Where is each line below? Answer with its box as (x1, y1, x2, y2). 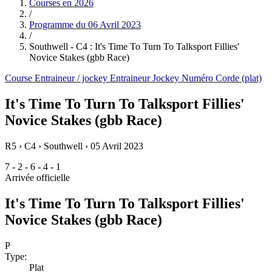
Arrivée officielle (5, 172, 70, 183)
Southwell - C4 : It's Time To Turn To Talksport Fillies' (29, 41, 239, 52)
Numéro (182, 73, 216, 83)
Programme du (29, 19, 88, 30)
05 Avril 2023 (90, 140, 143, 151)
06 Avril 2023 (88, 19, 141, 30)
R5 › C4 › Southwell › (5, 140, 90, 151)
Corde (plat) (216, 73, 262, 83)
